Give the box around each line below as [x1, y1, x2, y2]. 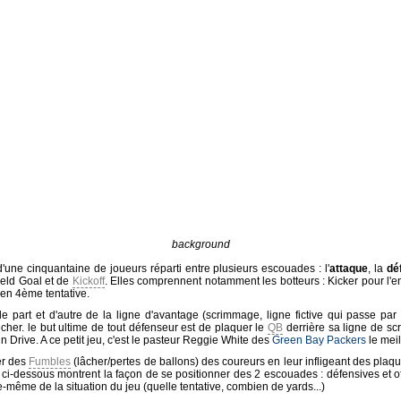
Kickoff [72, 275, 105, 287]
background [171, 238, 230, 251]
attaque [328, 262, 368, 275]
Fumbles [29, 355, 72, 368]
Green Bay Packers [271, 334, 366, 346]
